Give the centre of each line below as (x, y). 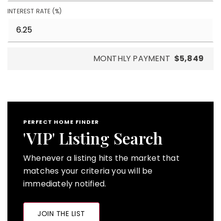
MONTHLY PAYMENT (131, 59)
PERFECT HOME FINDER (61, 122)
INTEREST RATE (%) (35, 11)
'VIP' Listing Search (93, 138)
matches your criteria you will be (88, 171)
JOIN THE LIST (61, 214)
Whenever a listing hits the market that (101, 158)
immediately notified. (65, 184)
